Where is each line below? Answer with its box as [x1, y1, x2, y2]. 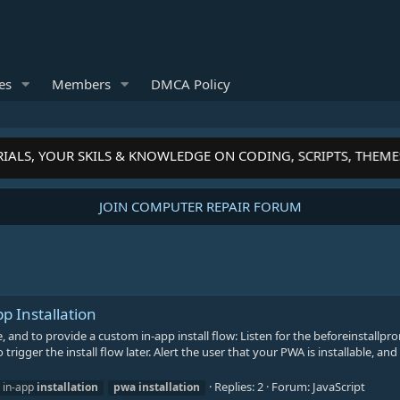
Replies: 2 [214, 378, 263, 395]
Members [51, 75, 111, 93]
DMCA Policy [150, 75, 230, 93]
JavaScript [312, 378, 365, 395]
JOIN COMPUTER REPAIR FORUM [98, 197, 302, 215]
